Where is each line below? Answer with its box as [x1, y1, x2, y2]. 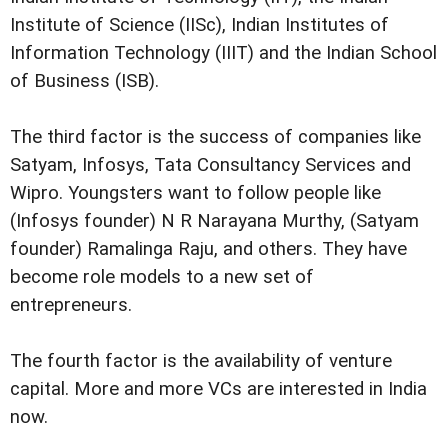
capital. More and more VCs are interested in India [10, 377, 427, 400]
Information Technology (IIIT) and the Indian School [10, 41, 437, 64]
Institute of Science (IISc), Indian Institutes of [10, 13, 389, 36]
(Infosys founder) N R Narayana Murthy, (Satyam [10, 209, 419, 232]
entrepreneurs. [10, 293, 137, 316]
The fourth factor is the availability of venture [10, 349, 392, 372]
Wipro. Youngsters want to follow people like [10, 181, 381, 204]
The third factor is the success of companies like [10, 125, 421, 148]
